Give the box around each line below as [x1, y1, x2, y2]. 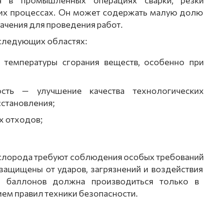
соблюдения [68, 151, 122, 162]
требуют [33, 151, 69, 162]
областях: [46, 36, 87, 46]
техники [43, 188, 77, 199]
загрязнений [88, 163, 141, 174]
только [153, 176, 189, 186]
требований [154, 151, 204, 162]
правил [15, 188, 43, 199]
